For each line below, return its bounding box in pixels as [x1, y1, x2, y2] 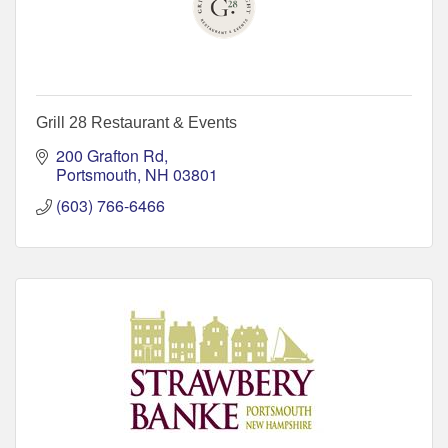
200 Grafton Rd [56, 143, 164, 167]
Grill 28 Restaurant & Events [36, 113, 237, 131]
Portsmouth [56, 162, 137, 186]
